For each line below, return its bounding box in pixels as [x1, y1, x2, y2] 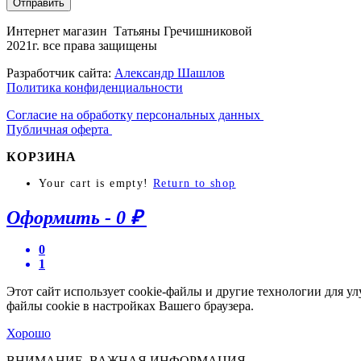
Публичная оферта [6, 122, 112, 136]
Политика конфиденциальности [6, 80, 183, 94]
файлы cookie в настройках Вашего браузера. [6, 298, 254, 313]
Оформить [6, 206, 100, 228]
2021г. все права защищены [6, 38, 157, 52]
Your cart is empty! [39, 176, 153, 189]
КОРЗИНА [6, 149, 77, 164]
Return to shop [153, 176, 236, 189]
